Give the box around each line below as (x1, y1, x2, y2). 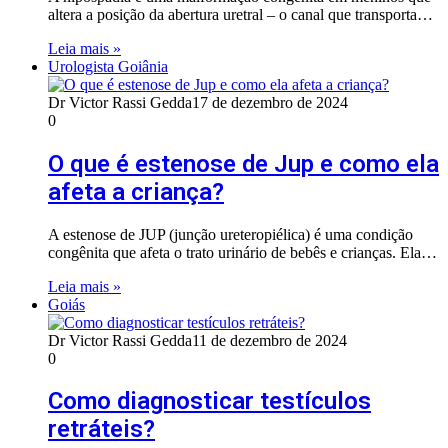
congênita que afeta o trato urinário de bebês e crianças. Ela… (48, 243, 437, 261)
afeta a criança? (48, 177, 224, 206)
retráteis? (48, 415, 155, 444)
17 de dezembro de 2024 (192, 93, 348, 111)
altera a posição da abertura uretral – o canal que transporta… (48, 5, 433, 23)
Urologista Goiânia (48, 57, 168, 75)
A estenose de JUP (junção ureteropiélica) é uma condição (48, 225, 413, 243)
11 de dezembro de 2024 (192, 331, 347, 349)
